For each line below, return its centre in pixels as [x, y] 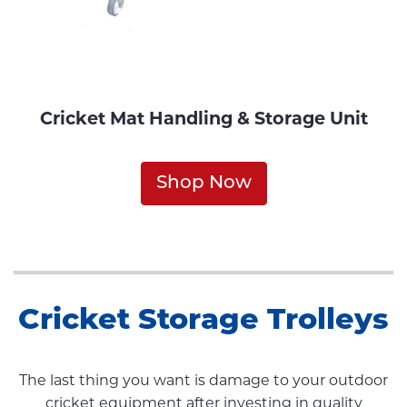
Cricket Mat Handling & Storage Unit [203, 118]
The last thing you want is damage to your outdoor [203, 380]
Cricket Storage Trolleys [203, 322]
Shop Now [203, 184]
